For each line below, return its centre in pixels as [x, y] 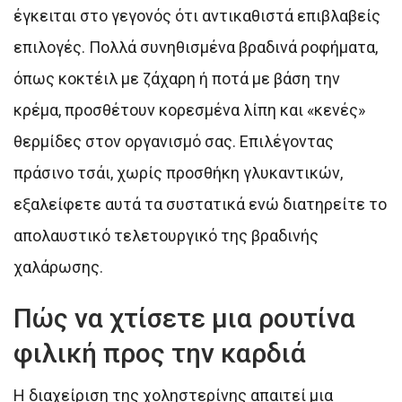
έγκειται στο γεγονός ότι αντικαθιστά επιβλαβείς [197, 15]
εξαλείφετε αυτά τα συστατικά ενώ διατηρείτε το [200, 204]
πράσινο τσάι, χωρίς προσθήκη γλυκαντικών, [178, 172]
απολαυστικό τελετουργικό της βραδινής [166, 235]
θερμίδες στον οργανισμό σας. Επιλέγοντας [174, 141]
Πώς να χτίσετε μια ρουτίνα [184, 318]
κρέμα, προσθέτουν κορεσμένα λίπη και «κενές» [189, 109]
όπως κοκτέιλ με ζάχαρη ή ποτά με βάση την [177, 78]
